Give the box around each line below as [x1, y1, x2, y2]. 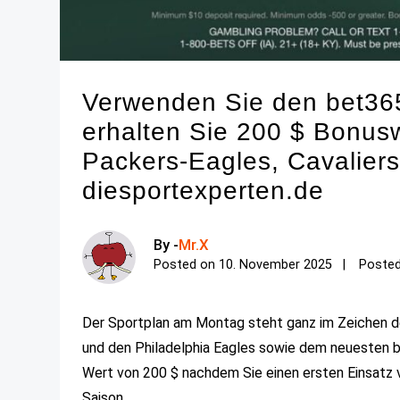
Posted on [154, 256, 220, 272]
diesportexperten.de [82, 176, 325, 204]
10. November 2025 [219, 256, 333, 272]
